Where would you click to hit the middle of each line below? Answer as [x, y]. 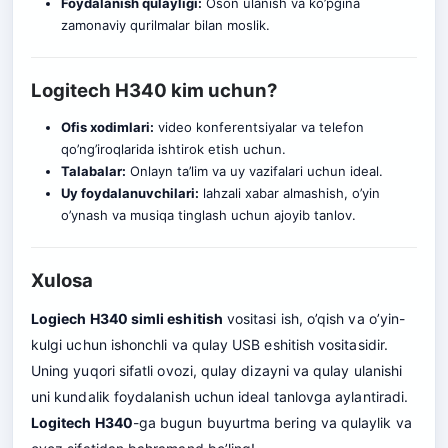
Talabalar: [93, 171]
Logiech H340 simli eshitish [127, 319]
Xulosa [62, 280]
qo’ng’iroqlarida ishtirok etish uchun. [173, 149]
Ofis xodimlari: [107, 127]
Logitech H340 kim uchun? [154, 90]
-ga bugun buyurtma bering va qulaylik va [272, 423]
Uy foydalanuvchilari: [129, 193]
